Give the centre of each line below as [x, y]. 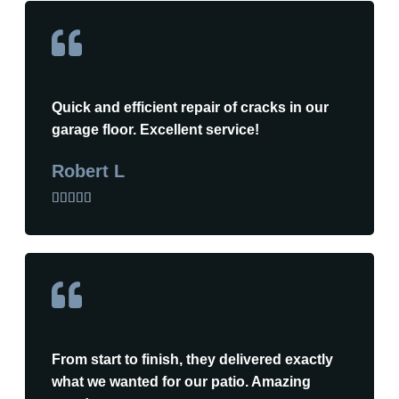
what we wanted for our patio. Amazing [181, 381]
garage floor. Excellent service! [155, 129]
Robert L [88, 171]
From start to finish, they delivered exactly [192, 359]
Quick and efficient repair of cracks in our [190, 107]
